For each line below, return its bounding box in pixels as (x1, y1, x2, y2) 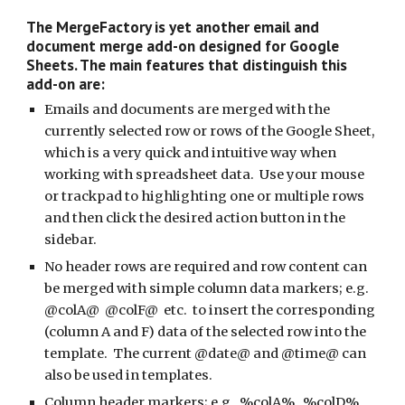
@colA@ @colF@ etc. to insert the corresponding (44, 302, 376, 318)
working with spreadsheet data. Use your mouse (44, 166, 365, 183)
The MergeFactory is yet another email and (26, 16, 320, 37)
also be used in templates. (44, 367, 216, 383)
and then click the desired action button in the (44, 210, 346, 226)
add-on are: (26, 73, 106, 94)
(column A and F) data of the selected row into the (44, 324, 367, 340)
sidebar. (44, 231, 98, 248)
